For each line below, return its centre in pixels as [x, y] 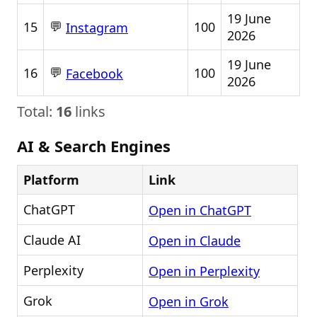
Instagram [97, 28]
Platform [51, 180]
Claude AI [52, 240]
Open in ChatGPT [200, 211]
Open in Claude [195, 241]
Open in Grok [189, 302]
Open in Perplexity [204, 271]
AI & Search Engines [94, 146]
